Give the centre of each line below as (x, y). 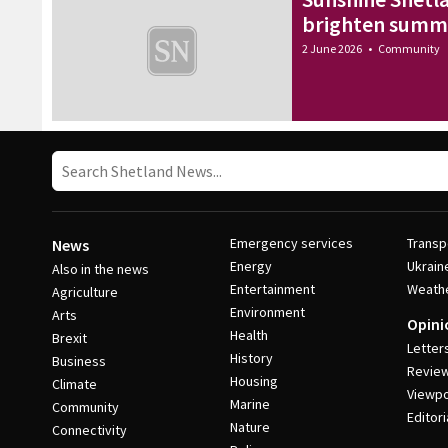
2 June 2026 (332, 48)
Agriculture (85, 292)
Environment (267, 312)
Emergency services (291, 243)
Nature (249, 427)
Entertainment (272, 289)
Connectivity (89, 430)
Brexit (69, 338)
